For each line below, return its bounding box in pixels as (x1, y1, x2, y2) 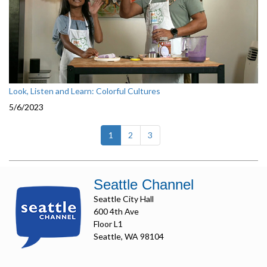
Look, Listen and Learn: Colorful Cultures (9, 86, 160, 97)
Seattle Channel (94, 176, 194, 193)
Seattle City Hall (94, 194, 154, 204)
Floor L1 (94, 219, 123, 229)
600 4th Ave (94, 206, 139, 217)
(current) (113, 129, 146, 140)
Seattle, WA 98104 (94, 231, 164, 242)
